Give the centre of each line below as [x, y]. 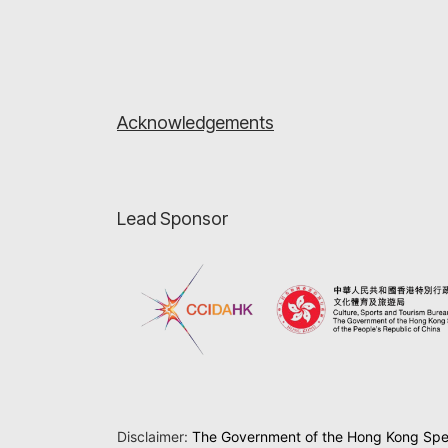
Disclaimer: [154, 436]
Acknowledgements [195, 122]
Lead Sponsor [172, 218]
